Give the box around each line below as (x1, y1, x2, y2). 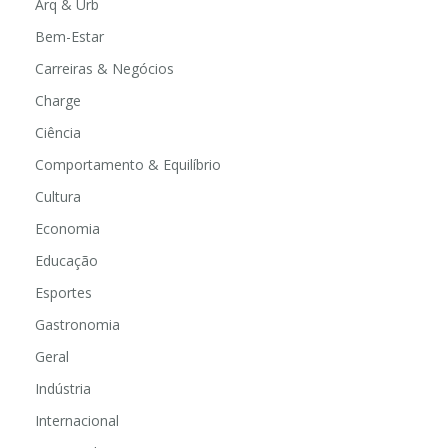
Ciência (35, 122, 81, 142)
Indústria (35, 378, 91, 398)
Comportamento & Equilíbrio (35, 154, 221, 174)
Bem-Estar (35, 26, 104, 46)
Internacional (35, 410, 119, 430)
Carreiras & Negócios (35, 58, 174, 78)
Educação (35, 250, 98, 270)
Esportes (35, 282, 92, 302)
